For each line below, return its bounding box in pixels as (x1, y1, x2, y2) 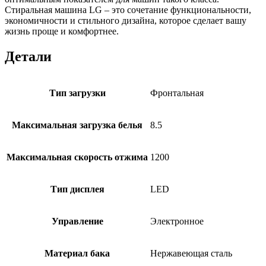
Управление (51, 216, 103, 226)
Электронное (150, 216, 204, 226)
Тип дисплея (50, 183, 104, 194)
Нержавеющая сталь (150, 248, 232, 258)
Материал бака (45, 248, 110, 258)
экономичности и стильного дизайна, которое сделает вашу (5, 15, 246, 26)
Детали (5, 48, 52, 64)
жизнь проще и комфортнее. (5, 26, 119, 36)
